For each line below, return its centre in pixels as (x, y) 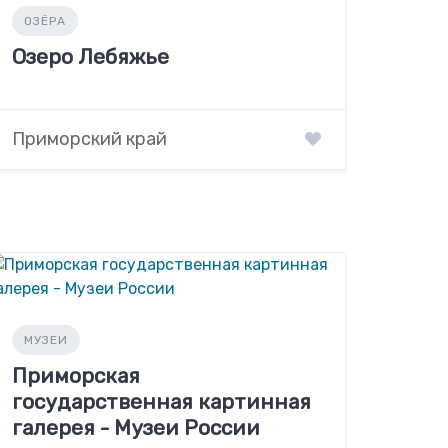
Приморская (76, 376)
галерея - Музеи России (136, 428)
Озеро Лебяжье (91, 56)
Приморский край (90, 139)
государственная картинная (162, 402)
